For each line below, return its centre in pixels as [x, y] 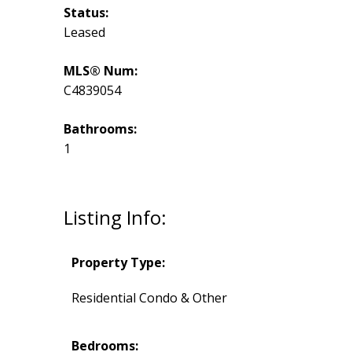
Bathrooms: [100, 129]
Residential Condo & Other [149, 298]
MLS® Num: [100, 71]
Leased [84, 33]
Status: [86, 13]
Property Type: [118, 263]
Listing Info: [115, 218]
